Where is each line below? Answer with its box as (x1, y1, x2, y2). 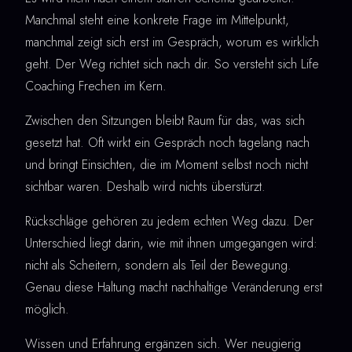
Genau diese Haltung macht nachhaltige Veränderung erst (25, 277, 322, 296)
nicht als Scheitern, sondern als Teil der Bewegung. (25, 255, 291, 274)
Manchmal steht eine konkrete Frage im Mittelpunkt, (25, 10, 289, 29)
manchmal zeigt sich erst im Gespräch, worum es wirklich (25, 32, 319, 51)
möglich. (25, 299, 69, 318)
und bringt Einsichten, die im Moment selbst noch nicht (25, 155, 308, 174)
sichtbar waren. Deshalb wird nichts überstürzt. (25, 177, 266, 196)
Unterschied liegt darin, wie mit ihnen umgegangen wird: (25, 233, 317, 252)
